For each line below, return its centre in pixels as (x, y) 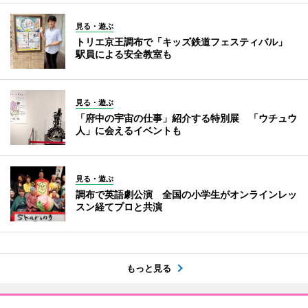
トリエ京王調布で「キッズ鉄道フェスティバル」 (186, 42)
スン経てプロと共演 (119, 207)
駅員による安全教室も (124, 54)
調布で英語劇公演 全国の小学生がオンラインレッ (186, 195)
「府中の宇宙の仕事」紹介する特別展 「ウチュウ (186, 118)
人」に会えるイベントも (129, 131)
